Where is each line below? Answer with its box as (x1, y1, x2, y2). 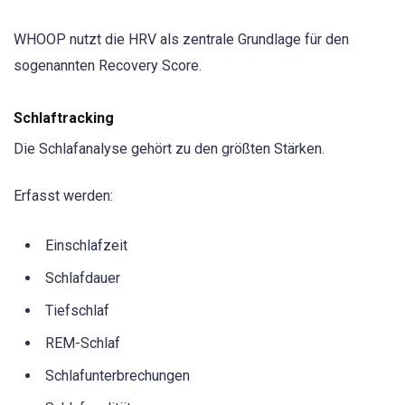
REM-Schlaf (45, 334, 120, 352)
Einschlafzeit (45, 236, 127, 254)
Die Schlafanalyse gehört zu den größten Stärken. (14, 139, 325, 157)
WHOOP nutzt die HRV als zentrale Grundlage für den (14, 31, 349, 49)
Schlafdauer (45, 268, 120, 287)
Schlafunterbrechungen (45, 366, 190, 384)
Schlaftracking (14, 108, 114, 127)
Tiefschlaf (45, 301, 109, 319)
